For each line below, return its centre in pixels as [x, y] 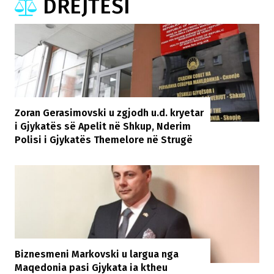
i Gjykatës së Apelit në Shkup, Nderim [103, 126]
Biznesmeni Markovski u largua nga [97, 254]
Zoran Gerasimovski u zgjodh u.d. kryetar [109, 113]
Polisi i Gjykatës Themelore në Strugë [104, 139]
